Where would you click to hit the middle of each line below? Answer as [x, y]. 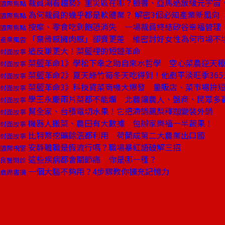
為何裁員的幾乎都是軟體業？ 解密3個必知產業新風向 [123, 15]
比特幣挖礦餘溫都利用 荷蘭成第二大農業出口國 [116, 135]
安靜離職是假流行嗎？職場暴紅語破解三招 [103, 147]
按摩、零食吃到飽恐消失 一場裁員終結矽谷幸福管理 [124, 27]
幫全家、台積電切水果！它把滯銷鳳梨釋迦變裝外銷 [120, 111]
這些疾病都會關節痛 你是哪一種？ [91, 159]
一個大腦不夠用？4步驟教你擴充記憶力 [98, 171]
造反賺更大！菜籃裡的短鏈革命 [83, 51]
